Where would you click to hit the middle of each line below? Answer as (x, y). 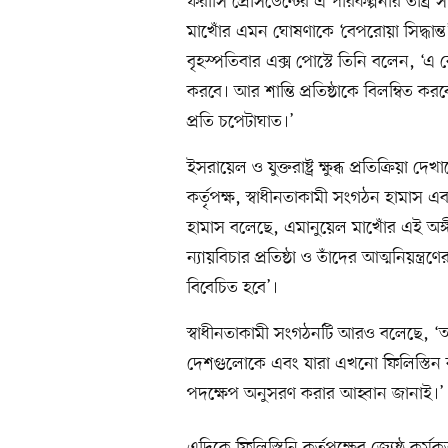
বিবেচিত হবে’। (232, 288)
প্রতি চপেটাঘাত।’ (240, 122)
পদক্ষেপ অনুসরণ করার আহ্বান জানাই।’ (315, 394)
